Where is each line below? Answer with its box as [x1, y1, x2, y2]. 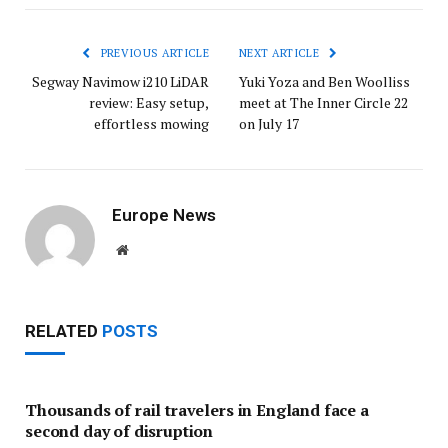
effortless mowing [94, 114, 209, 133]
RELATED [25, 321, 102, 341]
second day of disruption [25, 420, 214, 442]
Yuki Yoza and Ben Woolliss [239, 72, 410, 91]
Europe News [112, 205, 216, 225]
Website [127, 242, 172, 256]
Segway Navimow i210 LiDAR [32, 72, 209, 91]
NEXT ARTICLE [239, 46, 323, 60]
